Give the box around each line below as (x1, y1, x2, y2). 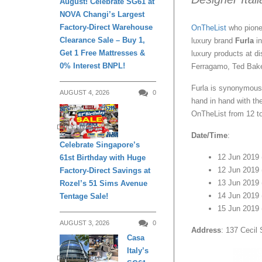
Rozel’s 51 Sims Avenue (60, 179, 147, 188)
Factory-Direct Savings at (60, 166, 150, 175)
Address (191, 225, 221, 235)
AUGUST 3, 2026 (60, 219, 109, 227)
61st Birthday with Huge (60, 153, 146, 163)
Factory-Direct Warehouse (60, 22, 153, 32)
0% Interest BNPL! (60, 61, 125, 70)
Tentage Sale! (60, 192, 108, 201)
